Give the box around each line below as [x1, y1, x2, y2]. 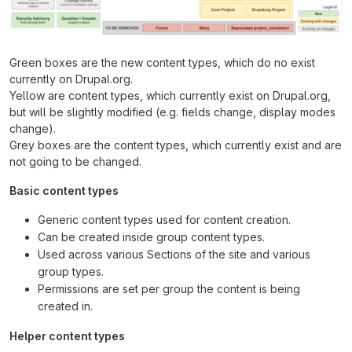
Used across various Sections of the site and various [38, 247, 310, 262]
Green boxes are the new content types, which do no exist [9, 56, 315, 70]
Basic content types [9, 184, 119, 198]
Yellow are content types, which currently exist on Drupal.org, [9, 89, 331, 103]
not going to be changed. [9, 155, 141, 169]
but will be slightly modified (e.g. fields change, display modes [9, 105, 335, 119]
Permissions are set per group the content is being [38, 282, 300, 296]
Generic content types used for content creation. [38, 213, 291, 227]
